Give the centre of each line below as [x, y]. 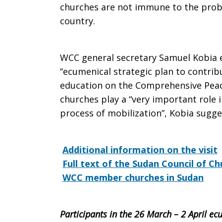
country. [78, 21]
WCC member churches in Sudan [133, 177]
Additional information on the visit [140, 150]
